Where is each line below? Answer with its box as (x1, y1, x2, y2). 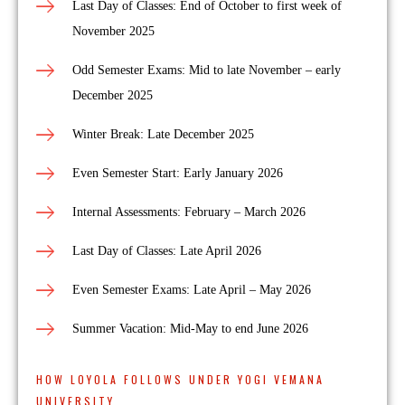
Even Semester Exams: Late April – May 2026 (72, 283, 311, 297)
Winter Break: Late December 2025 (72, 127, 254, 141)
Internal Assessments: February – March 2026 (72, 205, 306, 219)
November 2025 (72, 24, 155, 38)
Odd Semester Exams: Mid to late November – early (72, 63, 341, 77)
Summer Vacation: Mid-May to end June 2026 (72, 322, 308, 335)
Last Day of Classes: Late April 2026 (72, 244, 261, 258)
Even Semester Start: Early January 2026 (72, 166, 283, 180)
